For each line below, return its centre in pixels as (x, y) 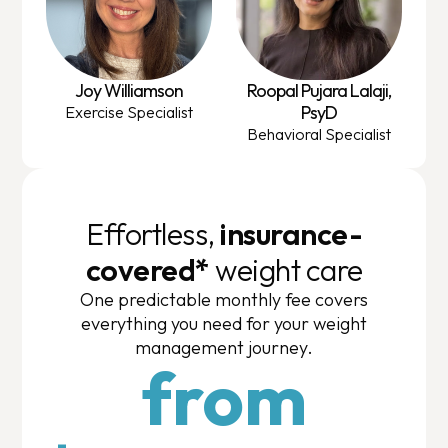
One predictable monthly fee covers (224, 299)
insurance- (291, 233)
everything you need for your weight (224, 323)
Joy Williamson (129, 90)
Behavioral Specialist (318, 133)
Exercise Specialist (129, 111)
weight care (286, 269)
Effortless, (153, 233)
